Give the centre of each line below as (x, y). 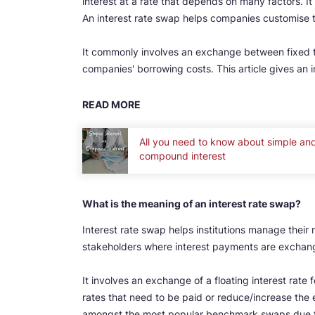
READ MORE (111, 104)
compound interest (182, 156)
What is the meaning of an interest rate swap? (192, 203)
